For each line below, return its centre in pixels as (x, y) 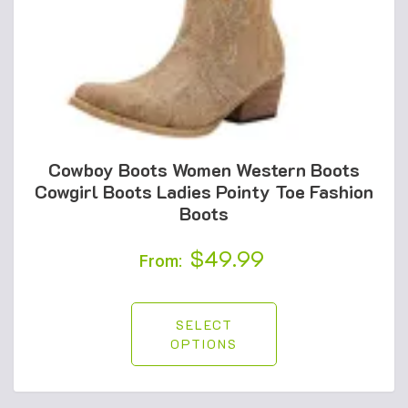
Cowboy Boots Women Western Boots (204, 169)
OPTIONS (204, 344)
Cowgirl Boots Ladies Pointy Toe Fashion (204, 191)
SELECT (204, 325)
